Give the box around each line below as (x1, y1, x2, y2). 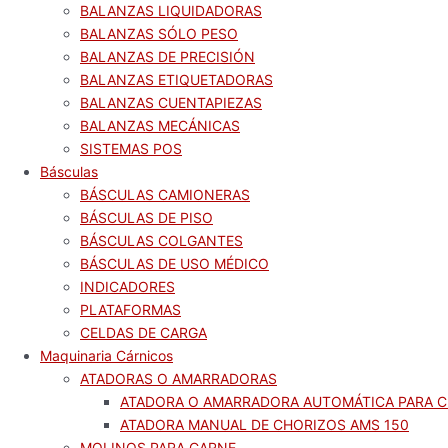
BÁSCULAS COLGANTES (80, 232, 243, 249)
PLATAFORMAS (80, 301, 181, 318)
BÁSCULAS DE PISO (80, 209, 213, 226)
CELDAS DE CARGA (80, 324, 207, 341)
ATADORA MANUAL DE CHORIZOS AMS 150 (120, 416, 409, 433)
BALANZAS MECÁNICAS (80, 117, 240, 134)
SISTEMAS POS (80, 140, 182, 157)
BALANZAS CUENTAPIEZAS (80, 94, 262, 111)
